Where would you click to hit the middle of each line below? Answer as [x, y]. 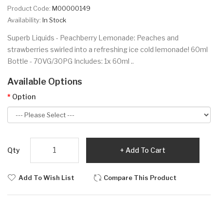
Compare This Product [140, 177]
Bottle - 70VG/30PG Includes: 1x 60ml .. [71, 61]
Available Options [45, 81]
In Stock [54, 20]
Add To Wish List [46, 177]
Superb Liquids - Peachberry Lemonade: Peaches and [93, 37]
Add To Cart [145, 150]
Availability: [25, 20]
